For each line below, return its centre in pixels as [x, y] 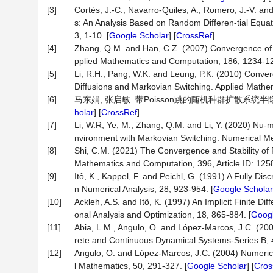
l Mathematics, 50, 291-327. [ [131, 266]
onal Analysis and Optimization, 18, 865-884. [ [163, 214]
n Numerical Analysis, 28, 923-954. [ [144, 189]
